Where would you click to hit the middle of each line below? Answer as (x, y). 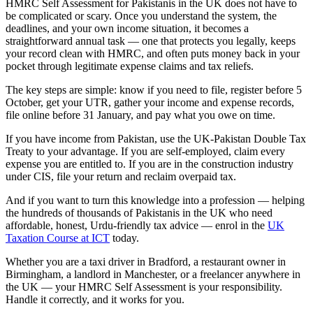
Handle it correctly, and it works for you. (95, 299)
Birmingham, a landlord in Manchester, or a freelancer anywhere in (153, 274)
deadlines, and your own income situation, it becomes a (127, 28)
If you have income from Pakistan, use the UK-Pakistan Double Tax (156, 138)
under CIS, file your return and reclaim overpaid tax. (121, 176)
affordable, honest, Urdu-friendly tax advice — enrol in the (137, 225)
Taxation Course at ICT (58, 238)
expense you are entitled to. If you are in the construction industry (150, 163)
